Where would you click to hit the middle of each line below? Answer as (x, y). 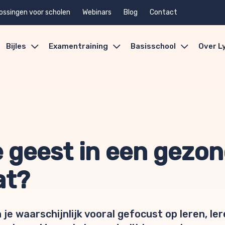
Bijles (16, 46)
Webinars (97, 12)
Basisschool (153, 46)
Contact (163, 12)
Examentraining (78, 46)
